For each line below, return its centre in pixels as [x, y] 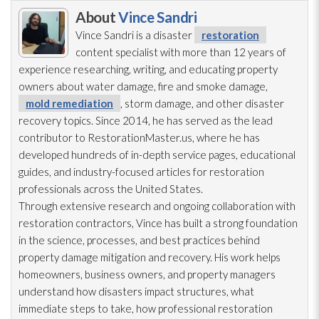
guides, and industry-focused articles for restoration [141, 171]
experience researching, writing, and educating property [148, 69]
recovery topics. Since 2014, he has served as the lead [146, 120]
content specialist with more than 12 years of [181, 52]
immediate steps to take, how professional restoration [146, 308]
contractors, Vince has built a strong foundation [185, 223]
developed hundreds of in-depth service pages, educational [157, 154]
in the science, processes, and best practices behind [139, 240]
